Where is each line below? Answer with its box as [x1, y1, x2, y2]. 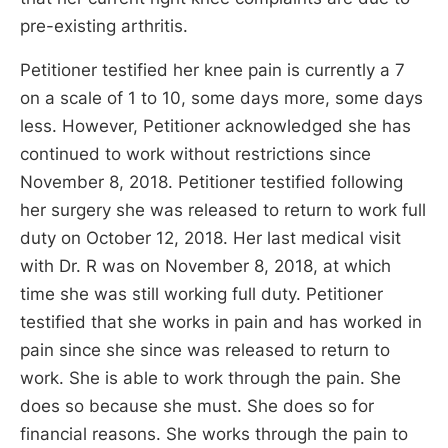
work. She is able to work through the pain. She [20, 367, 401, 388]
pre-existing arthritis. [20, 16, 188, 37]
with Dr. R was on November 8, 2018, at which [20, 255, 391, 276]
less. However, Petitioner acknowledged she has [20, 115, 411, 136]
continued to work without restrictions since [20, 143, 371, 164]
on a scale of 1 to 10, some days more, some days [20, 87, 423, 108]
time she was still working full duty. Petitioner [20, 283, 383, 304]
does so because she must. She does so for [20, 395, 374, 416]
